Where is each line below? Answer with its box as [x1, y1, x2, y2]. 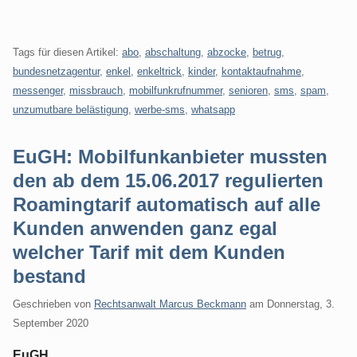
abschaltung [145, 45, 201, 58]
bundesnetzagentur [13, 65, 100, 77]
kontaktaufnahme [222, 65, 301, 77]
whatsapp [191, 103, 235, 116]
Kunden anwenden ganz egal [13, 217, 277, 239]
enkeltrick [137, 65, 182, 77]
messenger [13, 84, 63, 96]
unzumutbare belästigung [13, 103, 128, 116]
